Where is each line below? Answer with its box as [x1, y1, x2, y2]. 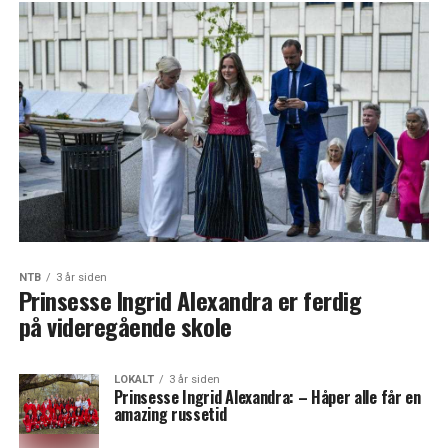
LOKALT [113, 373, 154, 386]
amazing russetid [113, 402, 227, 426]
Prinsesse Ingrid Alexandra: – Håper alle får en [113, 385, 421, 409]
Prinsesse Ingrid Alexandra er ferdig [18, 282, 362, 318]
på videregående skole [18, 308, 232, 344]
